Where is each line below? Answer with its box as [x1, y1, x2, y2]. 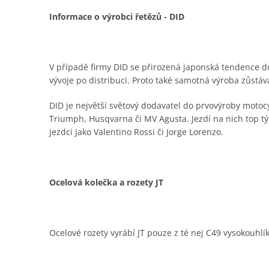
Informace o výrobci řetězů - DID [49, 10, 184, 22]
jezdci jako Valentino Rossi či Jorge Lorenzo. [49, 125, 223, 138]
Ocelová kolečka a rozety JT [49, 176, 163, 188]
